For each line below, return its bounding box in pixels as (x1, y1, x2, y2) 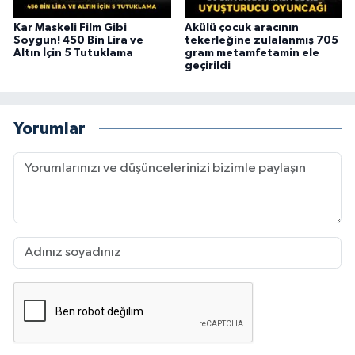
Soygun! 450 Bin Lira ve (13, 34, 143, 46)
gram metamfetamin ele (184, 47, 319, 59)
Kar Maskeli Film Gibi (13, 21, 127, 33)
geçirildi (184, 59, 231, 71)
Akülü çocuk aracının (184, 21, 299, 33)
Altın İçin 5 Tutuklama (13, 47, 133, 59)
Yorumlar (13, 120, 86, 138)
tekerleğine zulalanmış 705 (184, 34, 338, 46)
